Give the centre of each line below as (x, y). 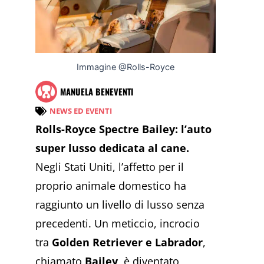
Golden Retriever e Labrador (127, 242)
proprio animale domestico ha (111, 186)
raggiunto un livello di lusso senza (120, 205)
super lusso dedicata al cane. (112, 148)
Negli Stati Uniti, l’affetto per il (110, 167)
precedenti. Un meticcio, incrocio (118, 224)
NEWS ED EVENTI (81, 111)
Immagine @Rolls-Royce (126, 67)
